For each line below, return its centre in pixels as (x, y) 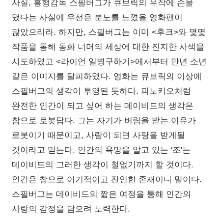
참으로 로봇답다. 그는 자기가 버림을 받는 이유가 (104, 121)
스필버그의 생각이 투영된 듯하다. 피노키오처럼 (101, 91)
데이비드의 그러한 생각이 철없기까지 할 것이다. (103, 165)
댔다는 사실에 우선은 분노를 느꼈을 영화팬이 (97, 18)
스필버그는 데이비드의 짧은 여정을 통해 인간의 (101, 194)
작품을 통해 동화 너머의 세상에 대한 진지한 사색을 (108, 47)
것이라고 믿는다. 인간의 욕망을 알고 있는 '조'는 (101, 150)
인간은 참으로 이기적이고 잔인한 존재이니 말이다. (107, 180)
